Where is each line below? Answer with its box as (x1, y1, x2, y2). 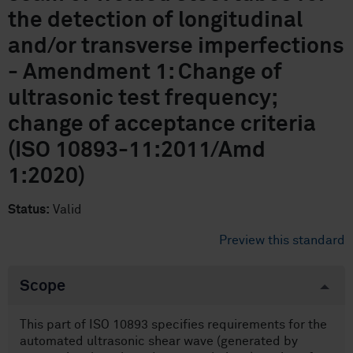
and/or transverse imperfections (8, 35, 344, 58)
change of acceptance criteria (8, 113, 316, 136)
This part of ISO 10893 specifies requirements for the (20, 318, 327, 331)
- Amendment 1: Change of (8, 61, 282, 84)
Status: (8, 203, 50, 216)
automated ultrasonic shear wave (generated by (20, 335, 298, 347)
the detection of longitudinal (8, 9, 303, 32)
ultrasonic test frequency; (8, 87, 277, 110)
